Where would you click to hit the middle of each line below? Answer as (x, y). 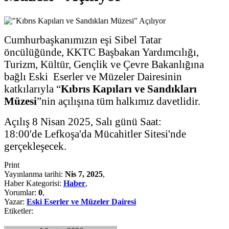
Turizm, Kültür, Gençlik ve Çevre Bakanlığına (104, 64)
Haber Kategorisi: (34, 183)
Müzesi (20, 101)
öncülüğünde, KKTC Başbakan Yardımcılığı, (101, 52)
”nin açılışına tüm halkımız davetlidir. (119, 101)
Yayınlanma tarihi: (35, 174)
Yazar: (15, 201)
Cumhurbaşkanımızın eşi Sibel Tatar (83, 39)
